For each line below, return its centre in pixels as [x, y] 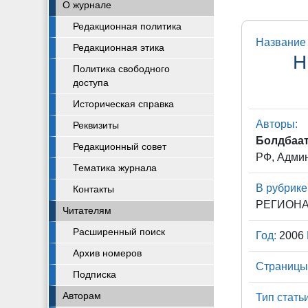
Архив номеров [107, 253]
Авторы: [277, 124]
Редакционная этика [119, 48]
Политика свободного [121, 69]
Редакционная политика [127, 26]
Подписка [95, 275]
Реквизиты [96, 125]
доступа [91, 83]
